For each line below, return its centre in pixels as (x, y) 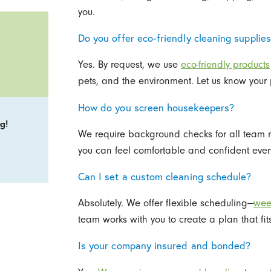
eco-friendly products (225, 65)
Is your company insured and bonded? (164, 246)
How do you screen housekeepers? (156, 107)
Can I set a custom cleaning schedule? (165, 176)
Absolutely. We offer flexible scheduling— (165, 203)
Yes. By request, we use (129, 65)
